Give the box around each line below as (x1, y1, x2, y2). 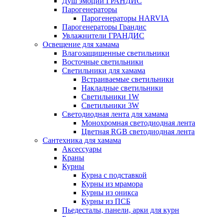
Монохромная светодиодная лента (81, 119, 195, 127)
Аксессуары (62, 145, 102, 154)
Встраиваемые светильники (81, 75, 174, 84)
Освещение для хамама (43, 40, 119, 49)
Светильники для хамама (62, 66, 145, 75)
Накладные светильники (81, 84, 163, 93)
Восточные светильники (62, 58, 143, 66)
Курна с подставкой (81, 171, 147, 180)
